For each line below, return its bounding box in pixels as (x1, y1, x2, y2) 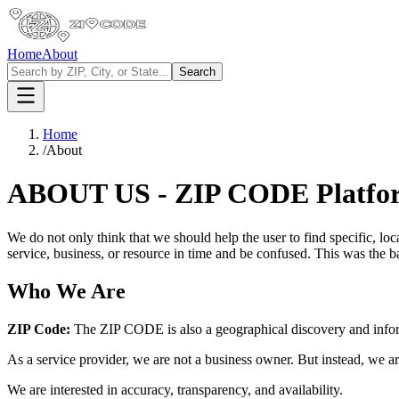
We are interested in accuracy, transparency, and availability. (7, 381, 343, 397)
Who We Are (7, 279, 126, 303)
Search (179, 65, 216, 78)
